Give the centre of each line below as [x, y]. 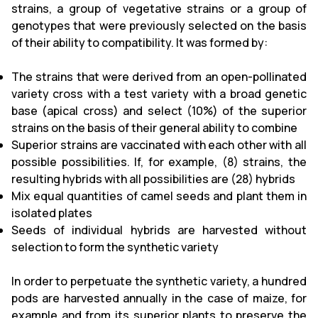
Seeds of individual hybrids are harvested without [159, 230]
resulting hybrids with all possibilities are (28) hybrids [153, 179]
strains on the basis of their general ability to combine [154, 128]
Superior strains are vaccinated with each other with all [159, 145]
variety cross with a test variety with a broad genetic [159, 94]
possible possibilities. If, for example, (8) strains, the [159, 162]
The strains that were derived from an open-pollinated [159, 77]
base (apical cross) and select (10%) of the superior [159, 111]
